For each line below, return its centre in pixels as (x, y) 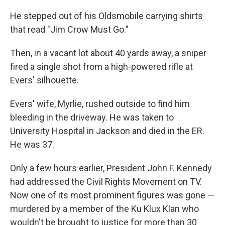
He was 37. (32, 144)
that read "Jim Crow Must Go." (69, 29)
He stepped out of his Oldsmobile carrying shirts (106, 16)
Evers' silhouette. (44, 80)
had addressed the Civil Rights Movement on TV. (106, 182)
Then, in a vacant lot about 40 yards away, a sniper (108, 53)
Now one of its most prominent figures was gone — (112, 195)
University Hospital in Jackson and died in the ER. (107, 131)
